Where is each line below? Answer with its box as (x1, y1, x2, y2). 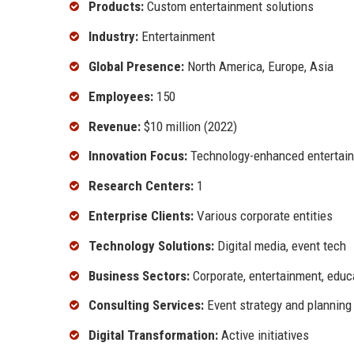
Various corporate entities (194, 208, 333, 224)
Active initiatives (218, 327, 309, 344)
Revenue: (88, 118, 141, 134)
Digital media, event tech (214, 237, 346, 254)
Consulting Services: (88, 297, 204, 314)
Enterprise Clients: (88, 208, 194, 224)
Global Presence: (88, 58, 184, 75)
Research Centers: (88, 178, 194, 194)
